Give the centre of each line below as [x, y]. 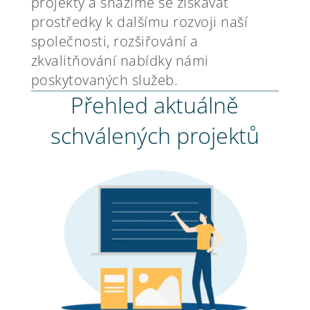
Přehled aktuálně [155, 105]
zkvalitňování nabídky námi [120, 61]
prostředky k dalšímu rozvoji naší [139, 22]
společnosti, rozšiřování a [115, 41]
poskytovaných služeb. [104, 80]
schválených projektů [155, 135]
